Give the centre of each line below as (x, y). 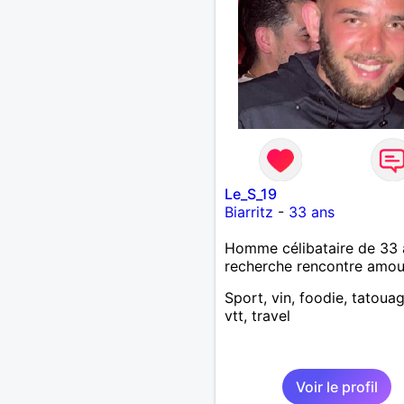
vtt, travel (257, 315)
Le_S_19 (250, 193)
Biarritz (248, 211)
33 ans (311, 211)
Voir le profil (336, 386)
